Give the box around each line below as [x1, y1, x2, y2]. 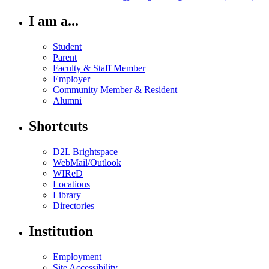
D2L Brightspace [53, 146, 118, 157]
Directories [53, 200, 94, 211]
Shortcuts [29, 118, 88, 134]
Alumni [53, 95, 82, 106]
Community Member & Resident [53, 85, 177, 95]
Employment [53, 251, 101, 262]
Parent [53, 52, 77, 63]
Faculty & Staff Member [53, 63, 145, 74]
